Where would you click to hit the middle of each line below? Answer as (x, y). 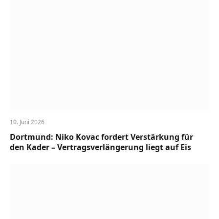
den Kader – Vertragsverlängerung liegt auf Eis (100, 147)
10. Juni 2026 (27, 122)
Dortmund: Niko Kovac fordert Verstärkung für (101, 137)
